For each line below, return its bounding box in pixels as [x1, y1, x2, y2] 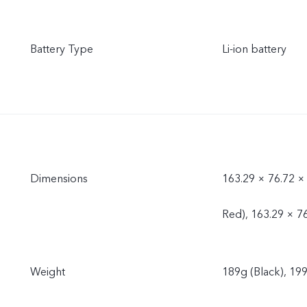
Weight [30, 265, 65, 280]
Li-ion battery [222, 42, 286, 57]
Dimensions [30, 171, 88, 186]
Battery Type [30, 42, 93, 57]
